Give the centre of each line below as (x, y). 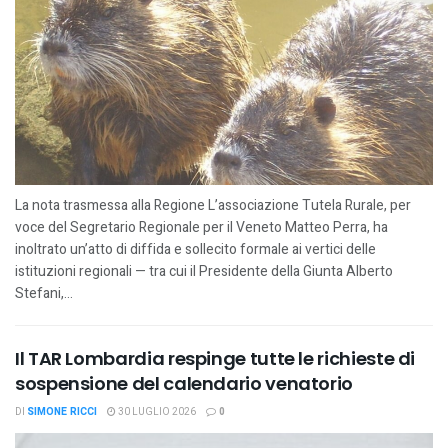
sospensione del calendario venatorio (184, 384)
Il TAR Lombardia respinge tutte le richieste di (215, 359)
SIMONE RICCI (62, 412)
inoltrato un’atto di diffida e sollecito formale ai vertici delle (195, 250)
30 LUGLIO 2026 (156, 412)
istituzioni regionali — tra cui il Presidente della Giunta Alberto (204, 272)
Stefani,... (44, 294)
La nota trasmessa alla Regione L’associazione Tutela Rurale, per (213, 206)
